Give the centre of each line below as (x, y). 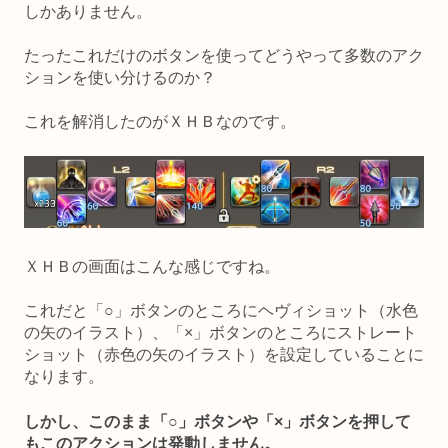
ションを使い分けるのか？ (120, 77)
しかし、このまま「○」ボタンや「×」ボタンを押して (217, 421)
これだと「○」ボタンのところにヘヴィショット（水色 (221, 311)
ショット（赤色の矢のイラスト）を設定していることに (224, 355)
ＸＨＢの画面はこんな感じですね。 (152, 266)
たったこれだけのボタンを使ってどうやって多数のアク (224, 55)
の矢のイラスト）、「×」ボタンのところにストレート (220, 333)
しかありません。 (88, 11)
